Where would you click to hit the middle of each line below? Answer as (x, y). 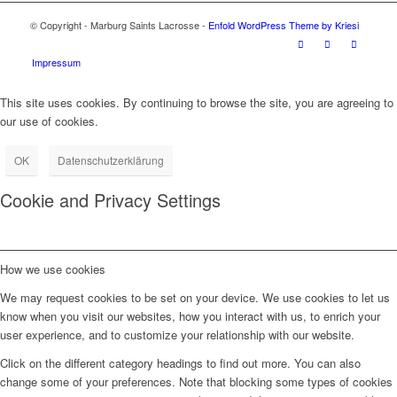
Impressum (56, 62)
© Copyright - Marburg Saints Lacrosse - (119, 25)
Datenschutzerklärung (111, 160)
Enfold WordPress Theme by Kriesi (283, 25)
